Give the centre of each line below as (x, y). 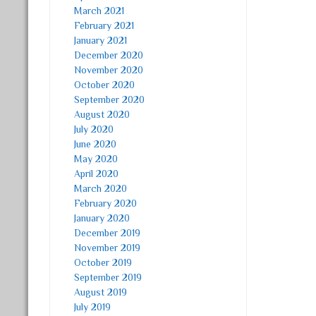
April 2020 (97, 174)
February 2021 (104, 25)
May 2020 (96, 159)
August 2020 (102, 114)
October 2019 (103, 262)
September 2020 (110, 99)
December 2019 (108, 233)
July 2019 (93, 307)
